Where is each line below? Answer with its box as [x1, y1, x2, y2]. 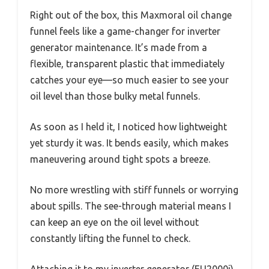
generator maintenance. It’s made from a [30, 42, 207, 53]
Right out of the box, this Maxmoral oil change [30, 10, 232, 20]
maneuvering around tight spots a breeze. [30, 154, 210, 165]
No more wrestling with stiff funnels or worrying [30, 184, 238, 195]
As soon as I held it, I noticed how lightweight [30, 121, 227, 132]
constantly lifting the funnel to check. [30, 233, 190, 244]
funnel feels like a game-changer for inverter [30, 26, 220, 37]
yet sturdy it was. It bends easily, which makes [30, 138, 229, 148]
